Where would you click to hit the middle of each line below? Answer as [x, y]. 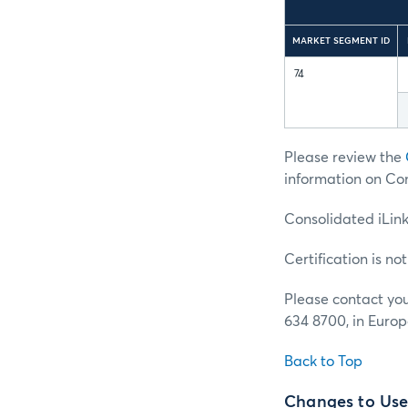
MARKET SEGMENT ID [341, 41]
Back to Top [323, 361]
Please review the [345, 157]
